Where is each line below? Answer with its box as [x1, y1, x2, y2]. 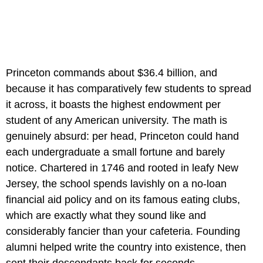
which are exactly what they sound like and [6, 209, 206, 221]
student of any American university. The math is [6, 114, 227, 126]
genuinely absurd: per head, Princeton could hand [6, 130, 239, 142]
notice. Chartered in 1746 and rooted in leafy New [6, 161, 238, 174]
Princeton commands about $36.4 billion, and [6, 66, 217, 79]
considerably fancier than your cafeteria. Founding [6, 225, 240, 237]
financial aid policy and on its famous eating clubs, [6, 193, 240, 205]
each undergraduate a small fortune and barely [6, 146, 225, 158]
